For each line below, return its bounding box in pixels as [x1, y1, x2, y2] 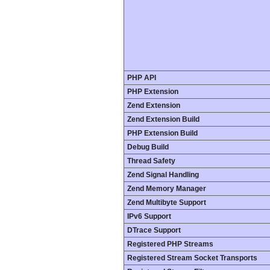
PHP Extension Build [127, 129, 198, 137]
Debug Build [127, 143, 169, 151]
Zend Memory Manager [127, 184, 206, 193]
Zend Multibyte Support [127, 198, 206, 207]
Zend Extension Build [127, 115, 199, 124]
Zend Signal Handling [127, 171, 199, 179]
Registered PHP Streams [127, 240, 213, 248]
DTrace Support [127, 226, 181, 234]
